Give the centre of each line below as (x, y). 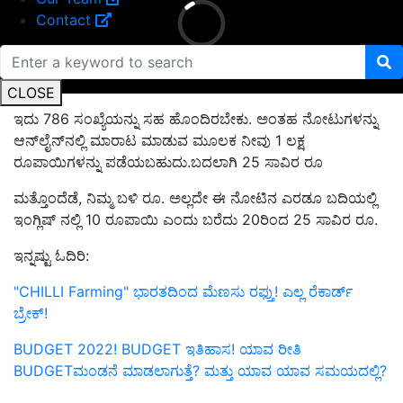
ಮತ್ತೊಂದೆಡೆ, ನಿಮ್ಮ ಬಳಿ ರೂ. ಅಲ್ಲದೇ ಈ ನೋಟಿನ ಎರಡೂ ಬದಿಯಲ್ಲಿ (195, 198)
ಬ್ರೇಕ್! (31, 313)
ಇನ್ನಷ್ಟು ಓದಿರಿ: (51, 256)
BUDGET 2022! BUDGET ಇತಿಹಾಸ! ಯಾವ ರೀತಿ (157, 349)
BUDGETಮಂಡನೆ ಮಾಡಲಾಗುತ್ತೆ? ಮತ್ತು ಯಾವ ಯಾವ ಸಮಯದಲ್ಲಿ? (200, 371)
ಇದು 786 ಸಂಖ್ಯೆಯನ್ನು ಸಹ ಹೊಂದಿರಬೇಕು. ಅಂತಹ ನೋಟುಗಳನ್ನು (196, 119)
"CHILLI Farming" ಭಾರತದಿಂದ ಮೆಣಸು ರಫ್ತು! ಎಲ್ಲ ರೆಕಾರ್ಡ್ (183, 292)
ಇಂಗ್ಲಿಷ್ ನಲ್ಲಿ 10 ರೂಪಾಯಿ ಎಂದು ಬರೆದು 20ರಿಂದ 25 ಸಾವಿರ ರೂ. (196, 220)
